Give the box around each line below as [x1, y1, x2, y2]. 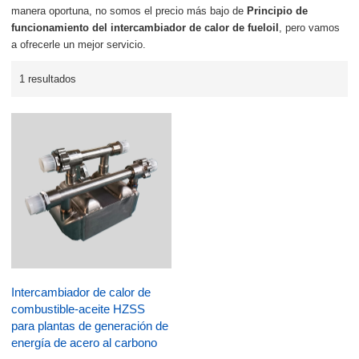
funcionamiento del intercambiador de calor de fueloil [11, 22, 280, 34]
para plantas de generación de [11, 320, 169, 333]
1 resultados [19, 72, 77, 85]
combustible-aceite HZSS [11, 303, 146, 317]
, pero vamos [279, 22, 341, 34]
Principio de [247, 5, 309, 18]
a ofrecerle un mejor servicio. [11, 38, 147, 51]
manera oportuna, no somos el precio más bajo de [11, 5, 248, 18]
